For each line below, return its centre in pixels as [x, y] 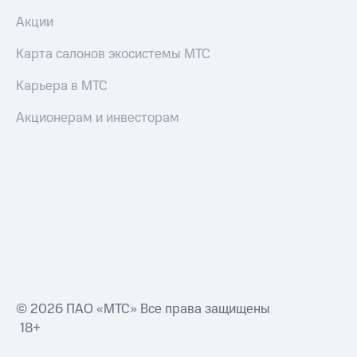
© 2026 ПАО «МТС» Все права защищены [143, 310]
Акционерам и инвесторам [98, 118]
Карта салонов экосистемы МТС [113, 55]
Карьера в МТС [62, 86]
